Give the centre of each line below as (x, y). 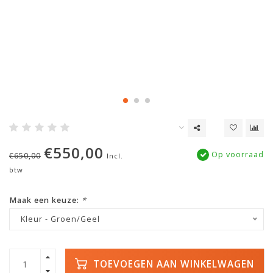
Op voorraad (236, 154)
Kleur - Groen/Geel (60, 219)
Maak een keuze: (45, 200)
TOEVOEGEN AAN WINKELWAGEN (172, 264)
